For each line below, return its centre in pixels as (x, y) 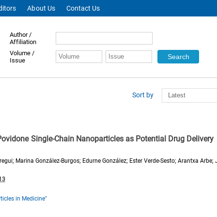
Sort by (143, 95)
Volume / (22, 53)
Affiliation (23, 42)
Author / (21, 35)
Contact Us (83, 8)
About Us (41, 8)
